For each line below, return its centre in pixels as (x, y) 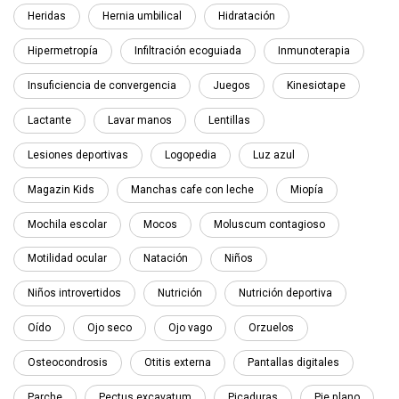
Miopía (307, 189)
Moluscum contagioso (269, 224)
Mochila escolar (67, 224)
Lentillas (229, 120)
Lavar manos (140, 120)
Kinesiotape (316, 85)
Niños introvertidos (74, 293)
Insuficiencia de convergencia (102, 85)
